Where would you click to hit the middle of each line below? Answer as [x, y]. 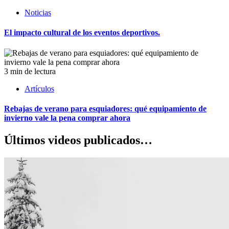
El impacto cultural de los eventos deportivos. [82, 33]
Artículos [39, 88]
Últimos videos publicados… [78, 140]
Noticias [38, 13]
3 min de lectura [30, 71]
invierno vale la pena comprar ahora [67, 118]
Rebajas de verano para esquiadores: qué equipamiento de [105, 108]
